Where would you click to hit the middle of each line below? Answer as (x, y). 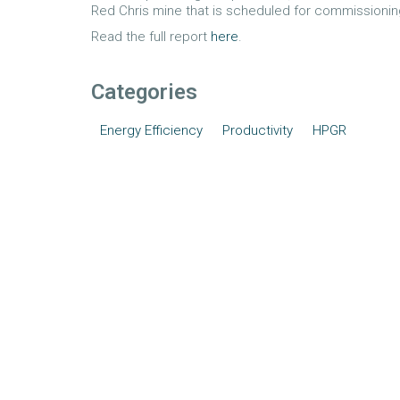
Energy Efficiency (151, 130)
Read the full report (151, 37)
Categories (144, 92)
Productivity (258, 130)
